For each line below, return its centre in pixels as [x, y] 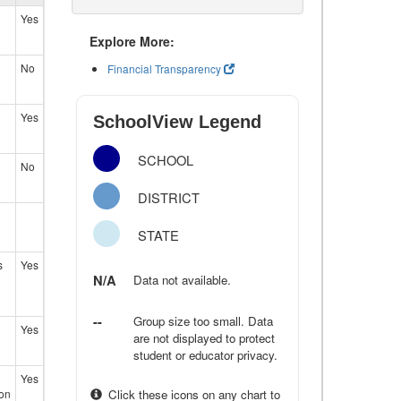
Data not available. [183, 280]
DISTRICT [169, 197]
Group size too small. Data [204, 321]
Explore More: [132, 41]
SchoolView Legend [177, 122]
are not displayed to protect [205, 338]
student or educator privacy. [206, 355]
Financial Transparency [164, 68]
